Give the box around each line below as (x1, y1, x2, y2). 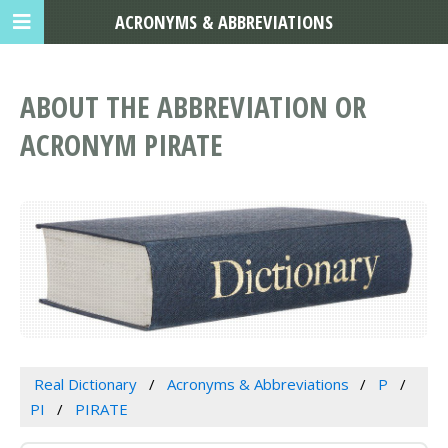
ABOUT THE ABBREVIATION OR (20, 87, 366, 127)
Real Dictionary (33, 374, 137, 395)
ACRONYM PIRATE (20, 125, 223, 165)
